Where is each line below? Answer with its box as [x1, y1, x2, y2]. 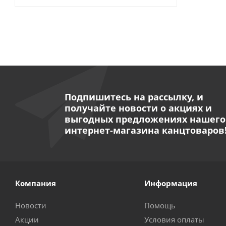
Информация [144, 178, 197, 188]
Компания [15, 178, 56, 188]
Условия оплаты [144, 214, 204, 224]
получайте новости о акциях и [64, 101, 212, 114]
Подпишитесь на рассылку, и [64, 90, 203, 103]
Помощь [144, 200, 176, 210]
